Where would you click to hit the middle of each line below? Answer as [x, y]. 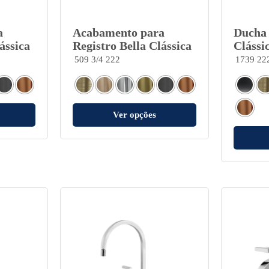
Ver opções [134, 114]
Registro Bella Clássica [132, 45]
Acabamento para [118, 32]
